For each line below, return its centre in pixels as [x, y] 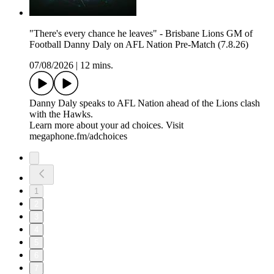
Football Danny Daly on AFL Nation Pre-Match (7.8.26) [139, 45]
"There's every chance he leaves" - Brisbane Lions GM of [141, 34]
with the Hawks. [61, 114]
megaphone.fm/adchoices [78, 136]
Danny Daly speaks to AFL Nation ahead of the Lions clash [145, 103]
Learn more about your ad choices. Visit [106, 125]
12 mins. [97, 65]
